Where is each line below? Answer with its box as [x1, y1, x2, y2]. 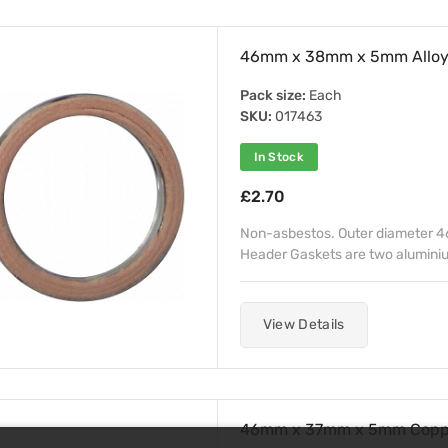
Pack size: [239, 87, 306, 104]
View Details [262, 316, 345, 333]
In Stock [253, 150, 304, 164]
